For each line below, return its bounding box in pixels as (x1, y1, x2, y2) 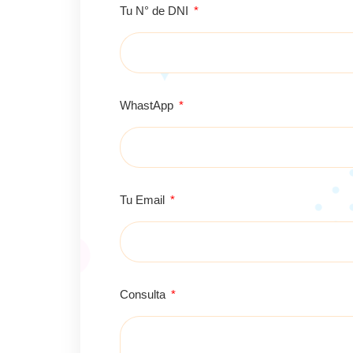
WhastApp (120, 98, 176, 112)
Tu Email (120, 193, 168, 206)
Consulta (120, 288, 169, 301)
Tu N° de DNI (120, 4, 191, 17)
